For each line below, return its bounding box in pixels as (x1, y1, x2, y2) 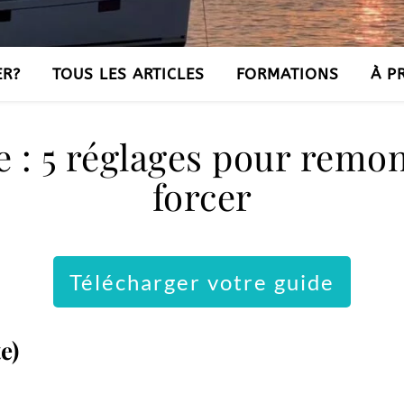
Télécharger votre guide (69, 269, 335, 295)
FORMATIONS (235, 65, 339, 83)
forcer (151, 172, 252, 220)
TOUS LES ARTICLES (51, 65, 205, 83)
